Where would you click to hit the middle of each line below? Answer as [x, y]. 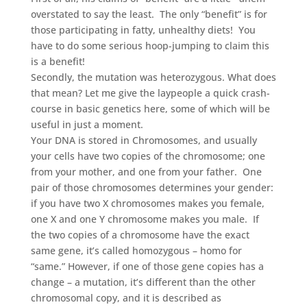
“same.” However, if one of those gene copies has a [147, 266]
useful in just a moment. [87, 124]
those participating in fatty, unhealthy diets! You [143, 29]
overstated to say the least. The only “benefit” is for [149, 14]
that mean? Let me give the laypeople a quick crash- [150, 93]
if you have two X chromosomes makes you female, [147, 203]
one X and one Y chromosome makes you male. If [145, 219]
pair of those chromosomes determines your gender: [152, 187]
